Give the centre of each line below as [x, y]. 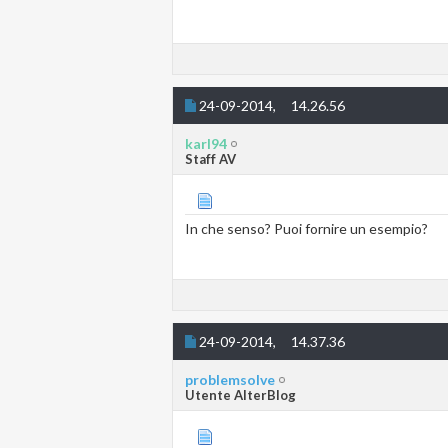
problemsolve [230, 380]
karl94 [206, 144]
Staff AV [210, 159]
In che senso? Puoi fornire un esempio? [306, 229]
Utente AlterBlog [240, 395]
